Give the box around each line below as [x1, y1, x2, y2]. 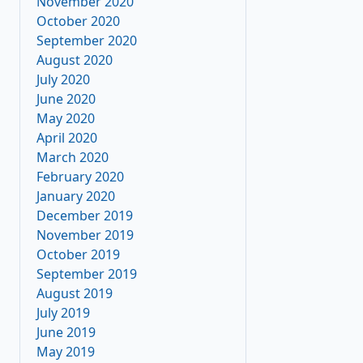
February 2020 [36, 168, 124, 186]
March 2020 [36, 148, 109, 166]
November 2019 [36, 226, 134, 244]
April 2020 [36, 129, 97, 147]
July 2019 [36, 304, 90, 322]
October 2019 [36, 246, 120, 263]
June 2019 [36, 323, 96, 341]
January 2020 [36, 187, 115, 205]
